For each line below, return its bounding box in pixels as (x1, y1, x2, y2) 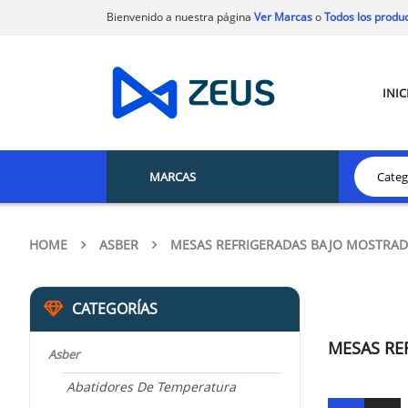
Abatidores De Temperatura (66, 378, 236, 396)
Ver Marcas (251, 9, 312, 25)
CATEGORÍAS (72, 299, 158, 320)
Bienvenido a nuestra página (107, 9, 251, 25)
